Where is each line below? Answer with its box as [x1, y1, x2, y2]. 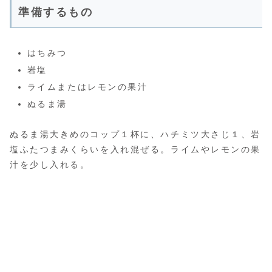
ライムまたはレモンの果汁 [27, 81, 148, 92]
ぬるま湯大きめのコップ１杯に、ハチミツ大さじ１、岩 [10, 129, 261, 139]
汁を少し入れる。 [10, 159, 90, 169]
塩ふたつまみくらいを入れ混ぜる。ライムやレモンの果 [10, 144, 261, 154]
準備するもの [18, 6, 93, 19]
